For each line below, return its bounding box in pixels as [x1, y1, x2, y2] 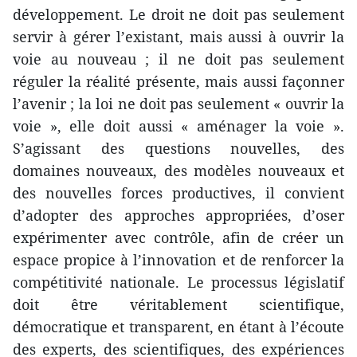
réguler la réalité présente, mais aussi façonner [13, 71, 344, 91]
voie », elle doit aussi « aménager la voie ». [13, 116, 344, 135]
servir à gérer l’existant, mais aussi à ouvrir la [13, 26, 344, 46]
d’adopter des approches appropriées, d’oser [13, 205, 344, 225]
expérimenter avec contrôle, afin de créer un [13, 227, 344, 247]
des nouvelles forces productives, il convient [13, 182, 344, 202]
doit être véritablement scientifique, [13, 294, 344, 314]
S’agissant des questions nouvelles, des [13, 138, 344, 158]
